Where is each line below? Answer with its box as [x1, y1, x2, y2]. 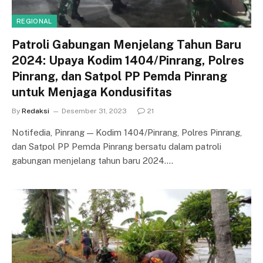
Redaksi [22, 107, 49, 115]
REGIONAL [16, 18, 52, 25]
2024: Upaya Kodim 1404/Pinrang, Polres [12, 53, 244, 68]
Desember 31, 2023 [62, 107, 127, 115]
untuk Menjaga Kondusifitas [12, 85, 172, 99]
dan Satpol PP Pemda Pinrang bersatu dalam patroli [12, 141, 221, 151]
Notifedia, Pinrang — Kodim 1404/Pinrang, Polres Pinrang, [12, 127, 242, 137]
